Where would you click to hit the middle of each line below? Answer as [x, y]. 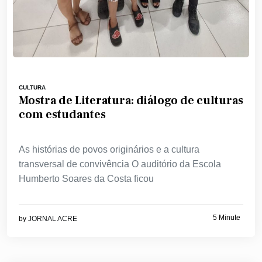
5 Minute [227, 218]
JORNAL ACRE [53, 218]
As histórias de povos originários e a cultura [109, 149]
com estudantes [62, 114]
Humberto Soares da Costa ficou [86, 178]
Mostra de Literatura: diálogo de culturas [131, 100]
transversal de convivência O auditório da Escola [120, 164]
